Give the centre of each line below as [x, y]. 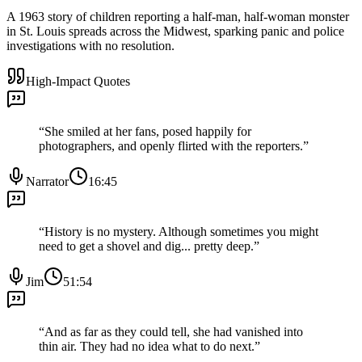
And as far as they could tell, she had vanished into [174, 331]
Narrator [47, 181]
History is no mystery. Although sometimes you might [181, 231]
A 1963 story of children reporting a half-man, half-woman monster [178, 16]
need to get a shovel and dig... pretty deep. [146, 246]
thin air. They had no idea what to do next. [147, 346]
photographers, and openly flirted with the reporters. [171, 145]
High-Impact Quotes [78, 81]
